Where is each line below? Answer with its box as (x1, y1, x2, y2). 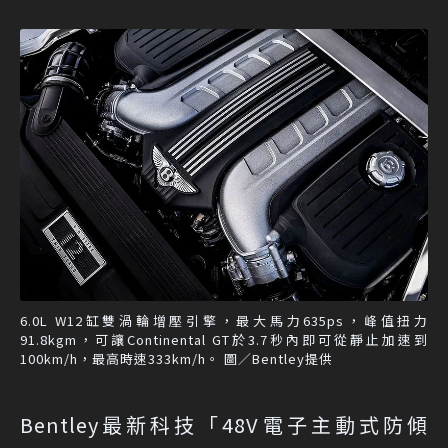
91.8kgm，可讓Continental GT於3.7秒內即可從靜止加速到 (20, 329, 428, 349)
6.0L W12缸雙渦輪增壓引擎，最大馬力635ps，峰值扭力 (20, 310, 428, 330)
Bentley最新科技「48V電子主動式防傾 (20, 409, 428, 439)
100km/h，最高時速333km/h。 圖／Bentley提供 (20, 348, 333, 368)
